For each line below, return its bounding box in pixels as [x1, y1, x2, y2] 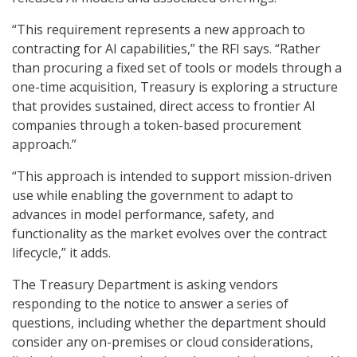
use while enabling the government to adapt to [12, 186, 293, 205]
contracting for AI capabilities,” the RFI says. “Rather [12, 40, 320, 58]
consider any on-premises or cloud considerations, [12, 333, 313, 351]
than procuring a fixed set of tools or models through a [12, 59, 342, 77]
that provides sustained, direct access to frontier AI [12, 97, 316, 116]
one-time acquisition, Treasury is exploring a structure [12, 78, 338, 96]
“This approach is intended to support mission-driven [12, 167, 331, 186]
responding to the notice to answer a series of [12, 295, 288, 313]
